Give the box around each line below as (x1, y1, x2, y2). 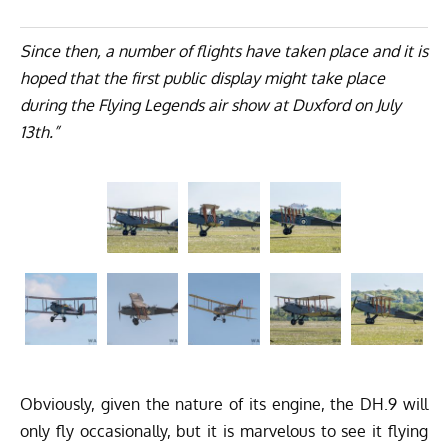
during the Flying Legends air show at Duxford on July (20, 94, 401, 115)
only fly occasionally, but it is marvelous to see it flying (20, 420, 428, 441)
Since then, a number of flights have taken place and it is (20, 40, 428, 61)
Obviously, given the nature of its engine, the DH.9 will (20, 393, 428, 414)
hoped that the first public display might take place (20, 67, 385, 88)
